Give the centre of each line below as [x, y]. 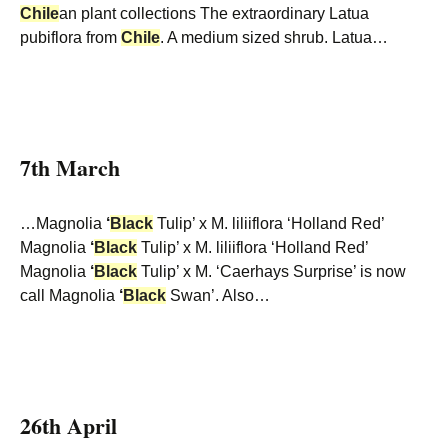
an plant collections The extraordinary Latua [214, 13]
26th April [68, 425]
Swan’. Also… [218, 295]
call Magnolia [69, 295]
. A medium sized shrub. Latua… [274, 37]
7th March [70, 167]
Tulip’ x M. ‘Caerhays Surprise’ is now [271, 271]
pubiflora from [70, 37]
